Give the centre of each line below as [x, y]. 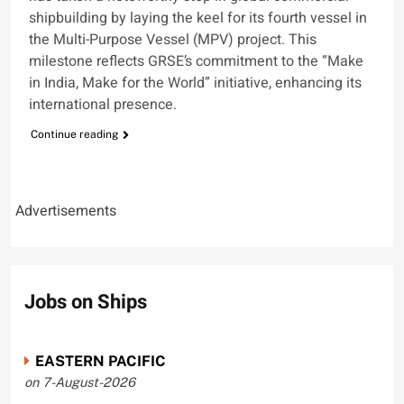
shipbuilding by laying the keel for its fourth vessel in [198, 18]
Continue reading [74, 134]
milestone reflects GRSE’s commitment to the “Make [196, 61]
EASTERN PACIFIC [100, 362]
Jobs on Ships [86, 302]
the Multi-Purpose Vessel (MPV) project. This [173, 39]
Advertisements [66, 211]
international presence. [103, 104]
